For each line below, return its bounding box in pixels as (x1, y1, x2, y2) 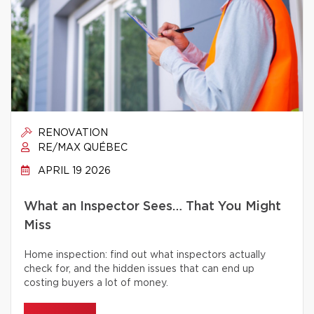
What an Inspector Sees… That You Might (24, 200, 281, 213)
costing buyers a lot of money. (24, 278, 168, 288)
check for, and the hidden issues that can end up (24, 264, 254, 274)
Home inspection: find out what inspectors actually (24, 250, 266, 260)
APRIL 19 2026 (35, 166, 111, 176)
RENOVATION (35, 128, 108, 138)
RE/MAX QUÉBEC (35, 143, 128, 153)
